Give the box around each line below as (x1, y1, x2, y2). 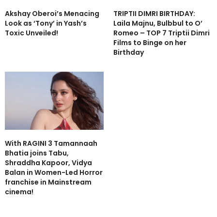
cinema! (5, 186, 33, 197)
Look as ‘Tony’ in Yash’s (5, 18, 87, 28)
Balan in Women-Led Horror (5, 167, 103, 177)
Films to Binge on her (113, 37, 186, 47)
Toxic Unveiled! (5, 28, 58, 38)
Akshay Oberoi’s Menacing (5, 8, 99, 18)
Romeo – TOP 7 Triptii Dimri (113, 28, 210, 38)
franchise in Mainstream (5, 177, 92, 187)
